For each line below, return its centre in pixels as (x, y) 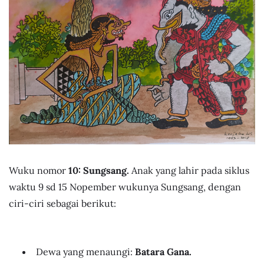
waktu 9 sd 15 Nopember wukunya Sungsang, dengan (125, 187)
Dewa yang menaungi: (85, 251)
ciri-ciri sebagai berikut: (62, 204)
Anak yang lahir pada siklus (190, 171)
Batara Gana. (163, 251)
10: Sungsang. (100, 171)
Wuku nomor (39, 171)
